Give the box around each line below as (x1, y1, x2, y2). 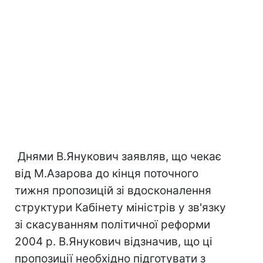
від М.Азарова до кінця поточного (15, 167, 198, 180)
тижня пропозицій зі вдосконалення (15, 184, 211, 197)
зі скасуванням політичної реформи (15, 218, 210, 231)
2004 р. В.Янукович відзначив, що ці (15, 235, 213, 248)
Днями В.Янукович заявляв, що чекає (15, 150, 221, 163)
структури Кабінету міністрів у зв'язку (15, 201, 226, 214)
